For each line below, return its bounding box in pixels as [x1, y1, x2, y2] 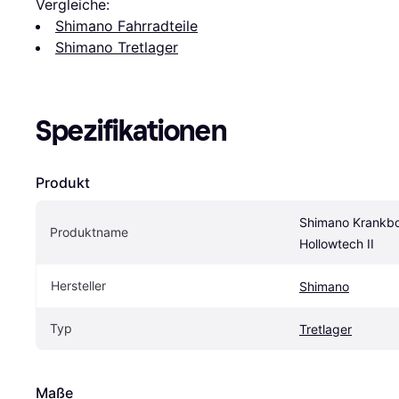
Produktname [50, 224, 128, 240]
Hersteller [51, 278, 106, 294]
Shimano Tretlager [55, 38, 178, 57]
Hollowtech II [299, 236, 374, 252]
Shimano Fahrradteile [55, 17, 198, 36]
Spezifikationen [36, 114, 227, 149]
